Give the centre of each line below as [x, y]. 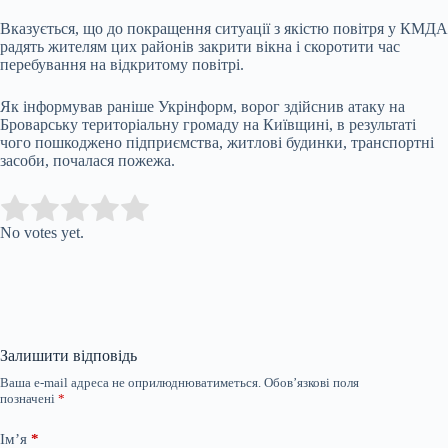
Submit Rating [206, 209]
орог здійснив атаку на [327, 107]
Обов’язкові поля [311, 383]
